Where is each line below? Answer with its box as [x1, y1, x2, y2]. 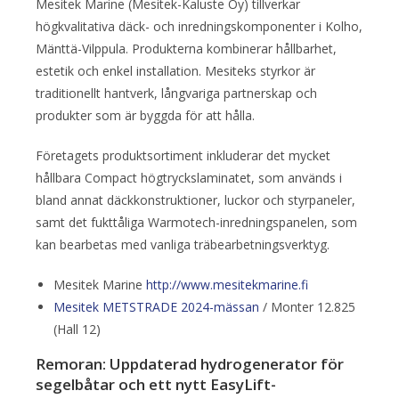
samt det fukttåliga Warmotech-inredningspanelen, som [36, 214, 357, 232]
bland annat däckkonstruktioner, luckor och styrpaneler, [36, 191, 355, 209]
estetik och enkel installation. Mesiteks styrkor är [36, 62, 315, 80]
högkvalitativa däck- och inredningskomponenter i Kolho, [36, 18, 362, 36]
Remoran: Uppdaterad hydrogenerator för [36, 354, 344, 375]
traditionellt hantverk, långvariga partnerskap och [36, 85, 317, 102]
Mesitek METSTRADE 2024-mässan [53, 298, 259, 316]
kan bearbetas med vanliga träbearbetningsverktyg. [36, 236, 330, 254]
